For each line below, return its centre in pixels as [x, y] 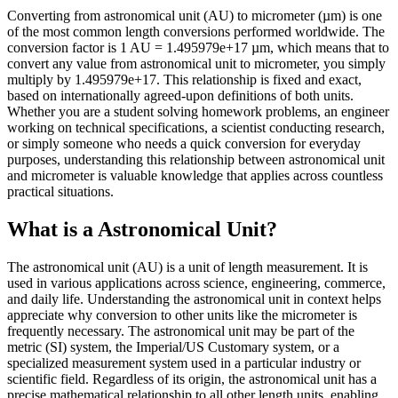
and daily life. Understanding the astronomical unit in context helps [194, 298]
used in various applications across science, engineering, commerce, [196, 283]
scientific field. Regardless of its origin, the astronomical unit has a [192, 378]
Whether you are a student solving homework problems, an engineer [198, 112]
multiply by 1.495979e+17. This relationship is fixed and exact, [184, 80]
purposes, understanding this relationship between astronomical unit [196, 160]
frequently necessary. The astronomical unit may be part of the [181, 330]
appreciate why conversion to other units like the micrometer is [182, 314]
